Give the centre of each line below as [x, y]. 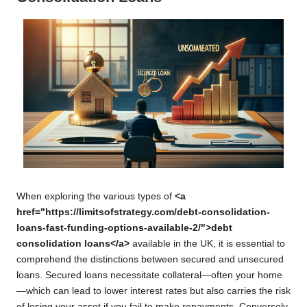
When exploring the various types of [96, 197]
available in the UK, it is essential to [207, 244]
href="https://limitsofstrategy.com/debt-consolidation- [143, 212]
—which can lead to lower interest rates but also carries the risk [153, 291]
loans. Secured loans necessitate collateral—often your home [149, 275]
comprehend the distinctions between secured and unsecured [150, 260]
